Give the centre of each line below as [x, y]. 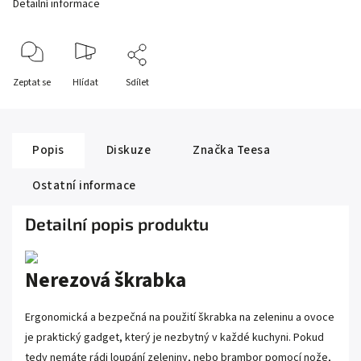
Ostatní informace [84, 185]
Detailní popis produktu [117, 224]
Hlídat [85, 83]
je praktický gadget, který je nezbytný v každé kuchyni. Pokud [174, 337]
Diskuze [128, 150]
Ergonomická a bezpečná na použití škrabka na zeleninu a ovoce [180, 317]
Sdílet [137, 83]
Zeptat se [32, 83]
